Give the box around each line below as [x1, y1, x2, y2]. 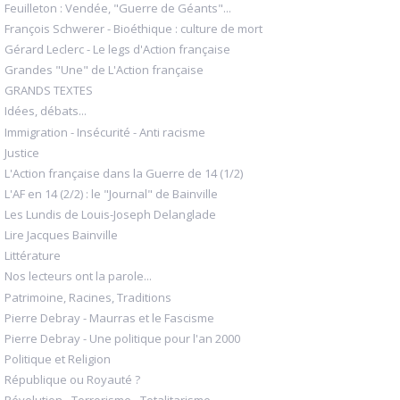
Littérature [4, 247, 61, 264]
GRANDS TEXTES [4, 82, 93, 99]
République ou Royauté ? [4, 371, 140, 388]
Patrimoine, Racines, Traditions [4, 288, 171, 305]
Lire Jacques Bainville [4, 227, 118, 244]
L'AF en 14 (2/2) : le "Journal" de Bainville [4, 185, 218, 202]
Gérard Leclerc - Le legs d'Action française [4, 41, 230, 58]
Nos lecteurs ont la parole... [4, 268, 152, 285]
